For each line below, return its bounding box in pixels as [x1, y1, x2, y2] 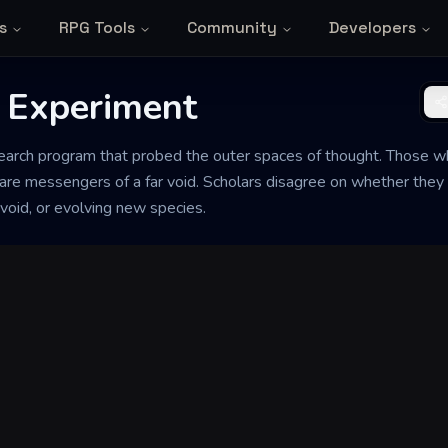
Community [186, 17, 277, 38]
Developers [328, 17, 416, 38]
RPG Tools [58, 17, 135, 38]
